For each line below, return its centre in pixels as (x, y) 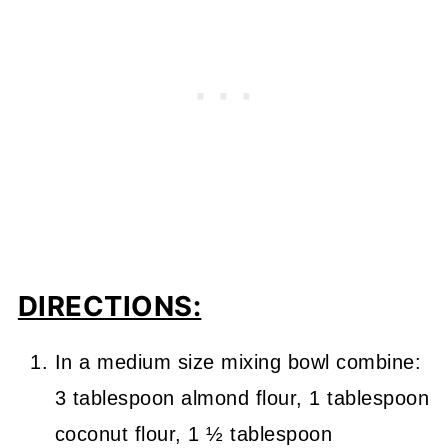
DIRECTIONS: (109, 306)
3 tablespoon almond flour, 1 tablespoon (242, 398)
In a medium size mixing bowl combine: (238, 362)
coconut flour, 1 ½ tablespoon (193, 434)
